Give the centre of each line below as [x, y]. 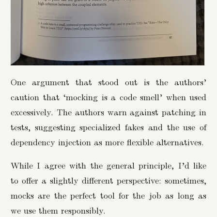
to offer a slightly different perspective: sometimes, [108, 180]
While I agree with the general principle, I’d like [108, 165]
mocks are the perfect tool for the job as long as [108, 195]
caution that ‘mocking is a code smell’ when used [108, 96]
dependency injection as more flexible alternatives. [107, 141]
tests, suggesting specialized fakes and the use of [108, 126]
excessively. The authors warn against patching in [108, 111]
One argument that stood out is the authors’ [108, 81]
